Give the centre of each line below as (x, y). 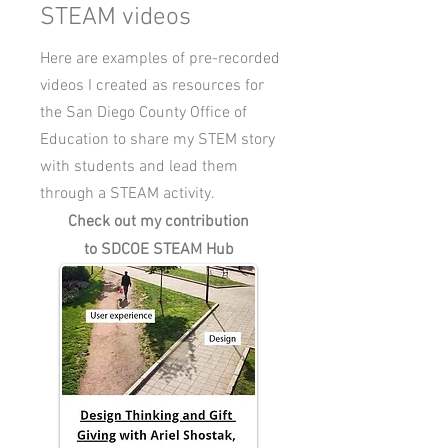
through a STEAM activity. (127, 194)
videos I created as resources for (152, 86)
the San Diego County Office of (143, 113)
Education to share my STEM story (157, 140)
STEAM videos (115, 18)
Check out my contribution (158, 222)
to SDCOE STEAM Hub (158, 250)
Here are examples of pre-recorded (160, 59)
